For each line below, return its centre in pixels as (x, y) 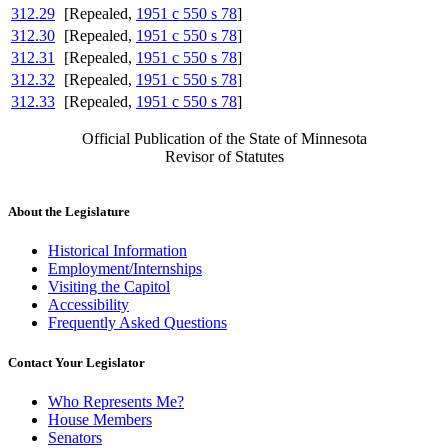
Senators (75, 437)
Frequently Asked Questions (137, 323)
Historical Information (117, 251)
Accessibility (88, 305)
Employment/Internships (125, 269)
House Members (100, 419)
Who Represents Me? (116, 401)
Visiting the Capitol (109, 287)
